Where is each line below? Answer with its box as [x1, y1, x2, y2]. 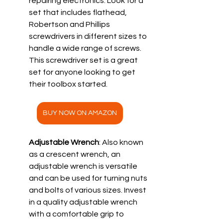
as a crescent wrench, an [29, 150, 122, 158]
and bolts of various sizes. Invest [29, 186, 148, 194]
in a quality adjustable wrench [29, 198, 139, 206]
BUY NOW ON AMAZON [42, 109, 117, 116]
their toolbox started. [29, 80, 108, 88]
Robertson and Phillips [29, 20, 111, 28]
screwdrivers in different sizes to [29, 32, 148, 40]
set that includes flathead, [29, 8, 128, 16]
